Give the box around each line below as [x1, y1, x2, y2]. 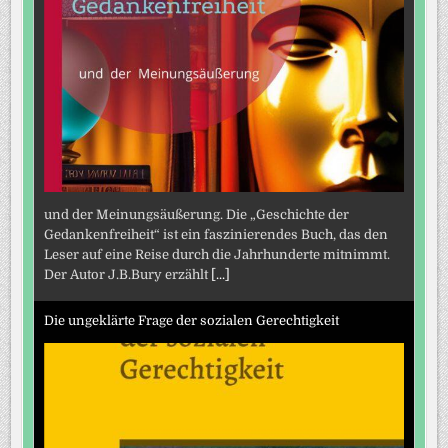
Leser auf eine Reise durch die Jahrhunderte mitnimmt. [44, 246, 391, 262]
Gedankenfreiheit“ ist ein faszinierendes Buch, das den [44, 226, 389, 242]
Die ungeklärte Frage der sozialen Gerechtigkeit [44, 313, 340, 329]
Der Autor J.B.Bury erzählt [44, 266, 212, 282]
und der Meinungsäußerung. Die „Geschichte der [44, 206, 350, 222]
